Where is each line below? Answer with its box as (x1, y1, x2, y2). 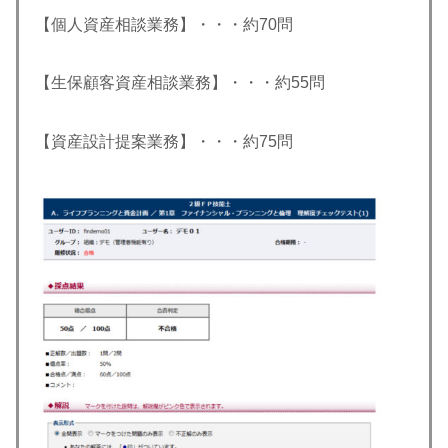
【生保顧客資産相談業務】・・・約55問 (35, 74, 325, 92)
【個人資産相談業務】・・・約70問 (35, 15, 293, 33)
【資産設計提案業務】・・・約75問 (35, 133, 293, 151)
